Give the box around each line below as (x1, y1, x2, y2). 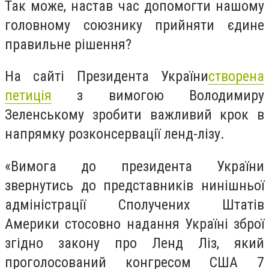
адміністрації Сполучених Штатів (5, 196, 264, 213)
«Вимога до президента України (5, 157, 264, 175)
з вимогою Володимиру (52, 87, 264, 104)
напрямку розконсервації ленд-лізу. (5, 125, 225, 143)
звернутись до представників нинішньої (5, 177, 264, 194)
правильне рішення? (5, 35, 131, 53)
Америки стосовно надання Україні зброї (5, 215, 264, 232)
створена (208, 68, 264, 85)
